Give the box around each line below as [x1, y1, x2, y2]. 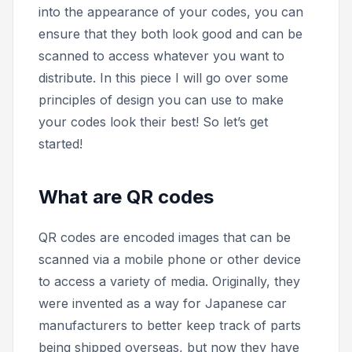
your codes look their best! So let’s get [38, 113, 268, 130]
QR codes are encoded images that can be [38, 229, 291, 245]
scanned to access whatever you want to [38, 47, 284, 64]
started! [38, 135, 82, 152]
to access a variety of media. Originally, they [38, 273, 300, 289]
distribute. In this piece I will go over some [38, 69, 288, 86]
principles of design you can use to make [38, 91, 284, 108]
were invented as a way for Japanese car [38, 295, 287, 311]
